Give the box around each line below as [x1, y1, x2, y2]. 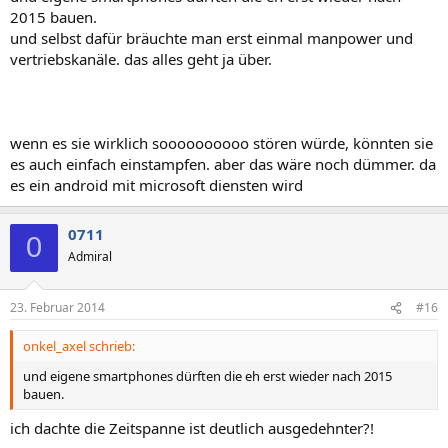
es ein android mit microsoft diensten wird [10, 174, 303, 195]
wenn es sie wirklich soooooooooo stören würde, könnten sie [10, 132, 433, 153]
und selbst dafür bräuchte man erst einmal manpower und [10, 27, 413, 48]
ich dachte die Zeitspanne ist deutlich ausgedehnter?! [10, 417, 374, 438]
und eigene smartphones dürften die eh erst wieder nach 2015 [23, 367, 392, 385]
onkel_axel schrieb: [23, 337, 135, 355]
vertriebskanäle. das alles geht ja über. [10, 48, 272, 69]
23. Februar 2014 [10, 299, 105, 316]
